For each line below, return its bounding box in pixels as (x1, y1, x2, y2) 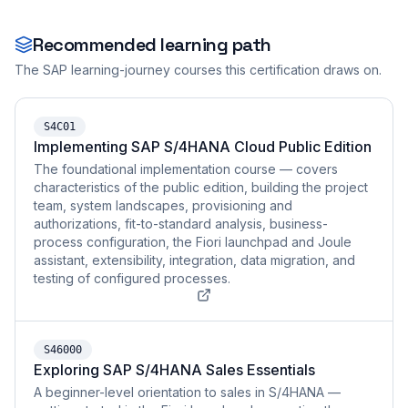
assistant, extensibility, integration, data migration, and (34, 252, 355, 268)
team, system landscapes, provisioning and (34, 198, 292, 213)
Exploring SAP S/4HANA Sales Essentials (34, 361, 315, 379)
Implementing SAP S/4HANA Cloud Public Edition (34, 138, 372, 156)
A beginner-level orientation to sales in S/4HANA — (34, 384, 341, 400)
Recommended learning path (33, 33, 271, 56)
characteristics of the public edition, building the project (34, 179, 368, 195)
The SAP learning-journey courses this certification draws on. (15, 62, 382, 77)
